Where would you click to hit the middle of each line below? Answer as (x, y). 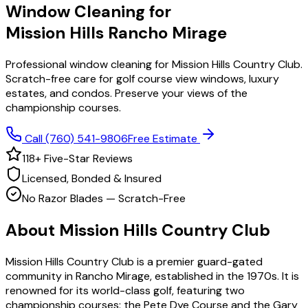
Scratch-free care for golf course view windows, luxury (142, 78)
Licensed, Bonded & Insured (92, 178)
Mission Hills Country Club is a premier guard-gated (134, 261)
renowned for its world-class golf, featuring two (125, 290)
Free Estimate (164, 138)
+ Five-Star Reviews (84, 158)
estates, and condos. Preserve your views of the (126, 93)
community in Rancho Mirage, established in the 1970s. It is (152, 276)
